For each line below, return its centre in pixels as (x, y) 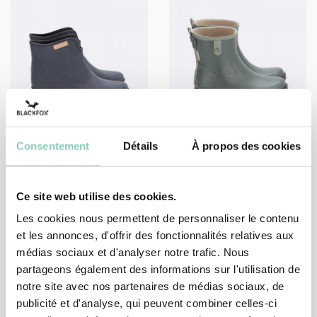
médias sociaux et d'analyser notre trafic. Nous (133, 252)
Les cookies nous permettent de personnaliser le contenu (158, 218)
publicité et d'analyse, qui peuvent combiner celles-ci (146, 303)
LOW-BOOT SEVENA (224, 169)
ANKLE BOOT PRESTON (73, 169)
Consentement (53, 146)
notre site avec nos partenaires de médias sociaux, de (150, 286)
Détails (140, 146)
